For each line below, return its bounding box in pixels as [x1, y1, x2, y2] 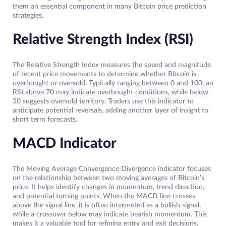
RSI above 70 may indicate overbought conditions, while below [13, 89, 208, 96]
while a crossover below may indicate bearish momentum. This [13, 211, 207, 218]
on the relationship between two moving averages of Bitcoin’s [13, 175, 204, 182]
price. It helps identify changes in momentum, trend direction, [13, 184, 204, 191]
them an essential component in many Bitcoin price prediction [13, 3, 206, 11]
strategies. [13, 12, 43, 20]
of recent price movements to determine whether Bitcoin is [13, 71, 196, 78]
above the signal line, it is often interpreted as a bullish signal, [13, 202, 201, 209]
